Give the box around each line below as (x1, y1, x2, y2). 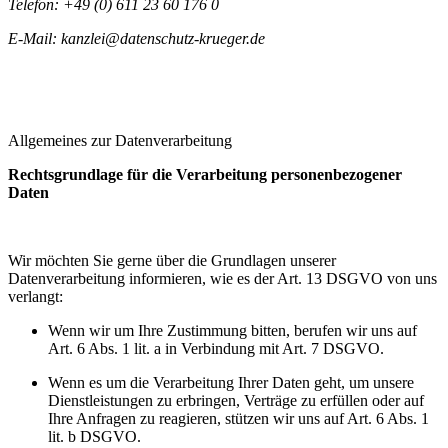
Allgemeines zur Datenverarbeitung (8, 131, 232, 149)
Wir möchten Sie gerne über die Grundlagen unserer (8, 251, 336, 269)
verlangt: (8, 287, 63, 305)
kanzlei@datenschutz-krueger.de (61, 29, 265, 47)
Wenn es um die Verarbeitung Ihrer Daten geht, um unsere (48, 373, 414, 391)
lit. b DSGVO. (48, 427, 141, 445)
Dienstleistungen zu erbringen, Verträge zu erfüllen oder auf (48, 391, 424, 409)
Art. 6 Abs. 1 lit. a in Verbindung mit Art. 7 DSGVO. (48, 339, 384, 357)
